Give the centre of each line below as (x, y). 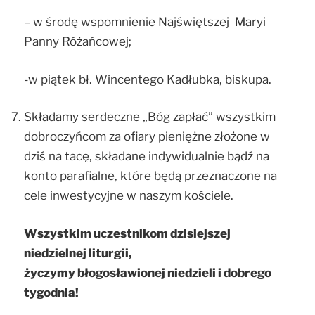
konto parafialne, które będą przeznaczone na (150, 176)
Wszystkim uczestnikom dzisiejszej (127, 233)
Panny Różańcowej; (78, 42)
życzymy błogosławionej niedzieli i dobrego (148, 272)
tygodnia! (51, 292)
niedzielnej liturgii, (78, 253)
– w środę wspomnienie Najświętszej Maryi (145, 22)
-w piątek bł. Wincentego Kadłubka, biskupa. (148, 79)
